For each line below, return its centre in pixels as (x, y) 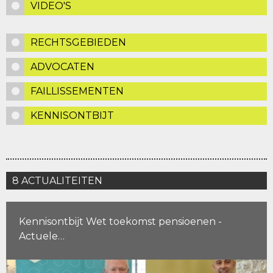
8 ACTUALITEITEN (57, 180)
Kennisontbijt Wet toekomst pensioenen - (121, 222)
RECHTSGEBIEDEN (78, 42)
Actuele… (42, 236)
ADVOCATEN (62, 66)
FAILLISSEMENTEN (77, 91)
